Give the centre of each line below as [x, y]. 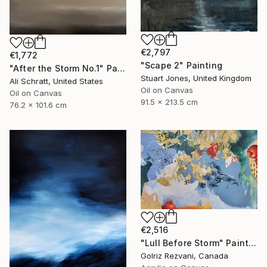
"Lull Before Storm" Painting [253, 243]
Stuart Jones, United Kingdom [196, 78]
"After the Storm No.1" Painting [122, 68]
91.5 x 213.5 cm [169, 102]
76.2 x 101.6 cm [38, 105]
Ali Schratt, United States [56, 81]
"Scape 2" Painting [181, 66]
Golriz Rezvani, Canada [184, 255]
